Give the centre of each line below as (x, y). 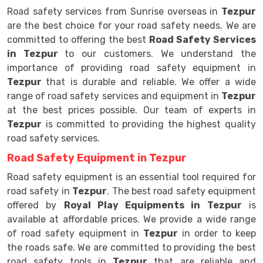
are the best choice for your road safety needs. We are (131, 26)
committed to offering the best (78, 40)
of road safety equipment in (75, 233)
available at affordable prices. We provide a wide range (131, 219)
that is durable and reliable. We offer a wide (151, 82)
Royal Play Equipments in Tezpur (153, 205)
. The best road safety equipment (181, 191)
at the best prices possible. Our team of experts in (131, 110)
